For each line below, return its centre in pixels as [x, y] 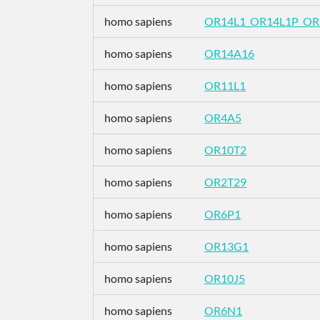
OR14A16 [229, 53]
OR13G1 [226, 246]
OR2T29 [225, 182]
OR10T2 [225, 150]
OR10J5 [225, 278]
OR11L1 [225, 85]
